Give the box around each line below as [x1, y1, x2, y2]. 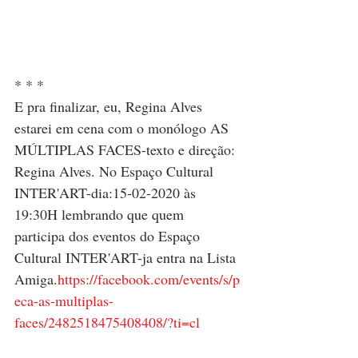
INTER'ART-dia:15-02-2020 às [14, 182, 200, 202]
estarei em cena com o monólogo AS [14, 117, 233, 137]
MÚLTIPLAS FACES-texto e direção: [14, 139, 239, 159]
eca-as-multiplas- [14, 290, 113, 310]
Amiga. [14, 268, 58, 288]
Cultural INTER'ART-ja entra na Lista [14, 247, 240, 267]
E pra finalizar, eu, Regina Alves [14, 96, 206, 116]
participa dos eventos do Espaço [14, 225, 204, 245]
